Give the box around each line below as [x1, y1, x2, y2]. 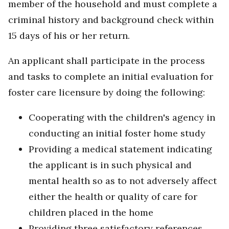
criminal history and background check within [8, 14, 214, 26]
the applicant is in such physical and [29, 159, 192, 171]
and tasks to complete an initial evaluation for [8, 71, 213, 83]
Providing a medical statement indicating [29, 143, 212, 155]
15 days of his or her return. [8, 30, 130, 42]
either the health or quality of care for [29, 191, 197, 203]
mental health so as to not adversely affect [29, 175, 217, 187]
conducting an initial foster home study [29, 127, 205, 140]
